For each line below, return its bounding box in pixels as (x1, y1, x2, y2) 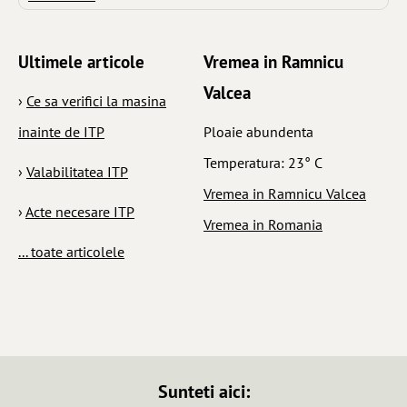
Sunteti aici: (157, 379, 250, 403)
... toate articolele (18, 242, 124, 261)
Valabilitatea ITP (26, 162, 128, 181)
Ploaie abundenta (203, 122, 313, 141)
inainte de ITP (18, 122, 104, 141)
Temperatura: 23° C (203, 153, 323, 172)
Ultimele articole (18, 50, 144, 73)
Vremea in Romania (203, 214, 323, 233)
